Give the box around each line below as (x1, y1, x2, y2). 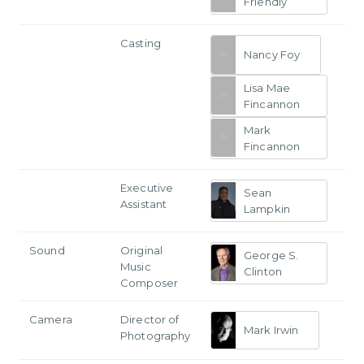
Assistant (120, 197, 167, 210)
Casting (120, 36, 161, 50)
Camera (29, 312, 72, 326)
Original (120, 243, 163, 257)
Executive (120, 180, 174, 194)
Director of (120, 312, 180, 326)
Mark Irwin (244, 323, 299, 337)
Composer (120, 275, 179, 289)
